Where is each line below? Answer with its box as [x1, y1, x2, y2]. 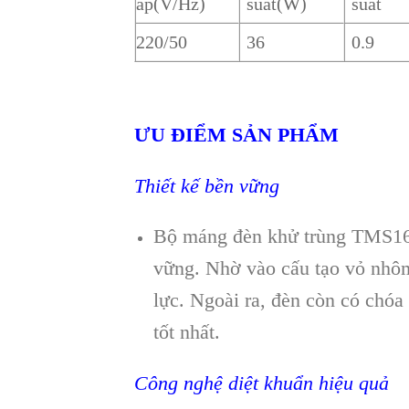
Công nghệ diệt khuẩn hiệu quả [134, 372, 389, 395]
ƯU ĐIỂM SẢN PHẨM [134, 122, 339, 146]
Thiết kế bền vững [134, 173, 279, 197]
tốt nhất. [152, 320, 220, 344]
